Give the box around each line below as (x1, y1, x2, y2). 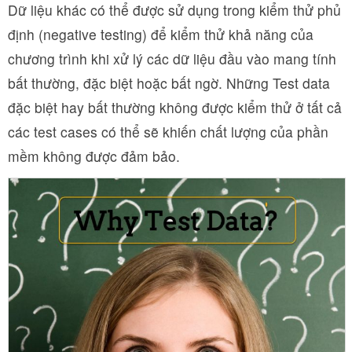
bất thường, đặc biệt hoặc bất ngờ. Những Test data (8, 73, 330, 93)
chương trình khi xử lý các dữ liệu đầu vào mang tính (8, 49, 336, 68)
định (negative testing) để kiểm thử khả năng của (8, 24, 313, 44)
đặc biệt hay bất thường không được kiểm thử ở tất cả (8, 97, 342, 117)
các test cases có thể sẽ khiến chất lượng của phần (8, 122, 328, 141)
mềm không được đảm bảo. (8, 146, 180, 166)
